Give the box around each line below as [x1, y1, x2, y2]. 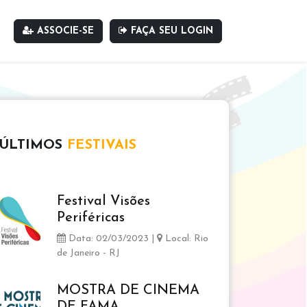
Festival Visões [57, 195, 150, 208]
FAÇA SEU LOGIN [127, 25, 213, 36]
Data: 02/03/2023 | [66, 234, 157, 244]
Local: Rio [162, 234, 208, 244]
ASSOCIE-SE [34, 25, 94, 36]
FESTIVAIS [67, 138, 136, 152]
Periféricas [57, 211, 125, 225]
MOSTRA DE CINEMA [57, 284, 199, 297]
